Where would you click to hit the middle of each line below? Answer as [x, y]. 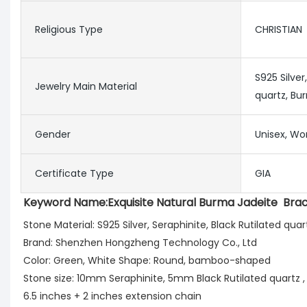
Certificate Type [74, 174]
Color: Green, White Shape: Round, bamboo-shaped [147, 261]
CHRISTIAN [278, 30]
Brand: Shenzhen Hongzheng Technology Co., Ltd [142, 243]
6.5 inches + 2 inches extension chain [112, 296]
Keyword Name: [65, 203]
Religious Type [69, 30]
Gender [53, 135]
